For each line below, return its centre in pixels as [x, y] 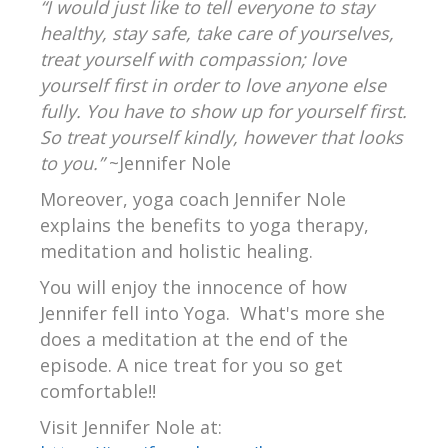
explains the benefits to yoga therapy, [204, 225]
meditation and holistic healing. [176, 251]
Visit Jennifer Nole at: [131, 427]
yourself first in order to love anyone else [213, 85]
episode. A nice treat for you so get [191, 365]
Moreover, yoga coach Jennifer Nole [193, 199]
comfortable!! [98, 391]
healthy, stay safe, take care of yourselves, [217, 33]
